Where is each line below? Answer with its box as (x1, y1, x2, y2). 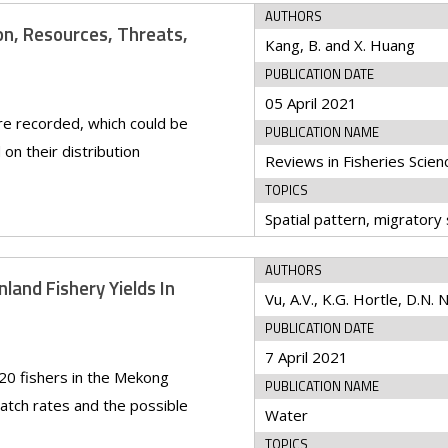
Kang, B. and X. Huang (265, 35, 416, 55)
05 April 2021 (265, 93, 358, 113)
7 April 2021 (265, 347, 349, 367)
